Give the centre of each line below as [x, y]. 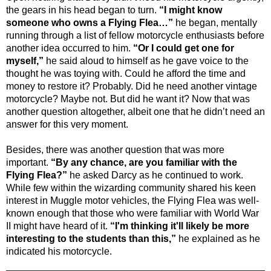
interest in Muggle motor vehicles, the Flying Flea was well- [132, 201]
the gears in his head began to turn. [83, 10]
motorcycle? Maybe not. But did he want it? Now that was [128, 99]
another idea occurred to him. [70, 48]
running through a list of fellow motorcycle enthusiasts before [135, 36]
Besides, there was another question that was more [115, 150]
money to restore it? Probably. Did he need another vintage [132, 87]
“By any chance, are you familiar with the [144, 163]
